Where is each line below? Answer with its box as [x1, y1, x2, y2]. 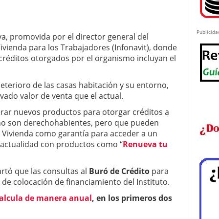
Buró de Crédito [89, 166, 150, 176]
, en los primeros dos [92, 193, 172, 203]
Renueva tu [123, 139, 168, 150]
